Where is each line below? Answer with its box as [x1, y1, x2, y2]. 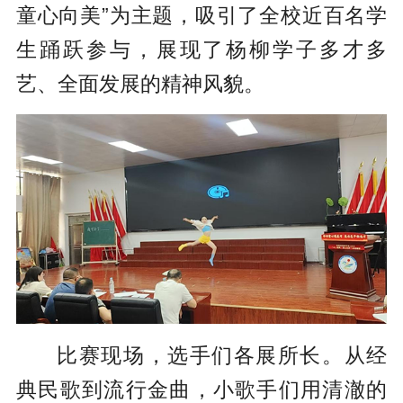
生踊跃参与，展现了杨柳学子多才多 [15, 37, 388, 61]
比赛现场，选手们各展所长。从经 [57, 343, 388, 367]
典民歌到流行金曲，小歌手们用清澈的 [15, 377, 388, 401]
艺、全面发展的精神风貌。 [15, 71, 264, 95]
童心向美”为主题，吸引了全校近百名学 [15, 3, 388, 27]
